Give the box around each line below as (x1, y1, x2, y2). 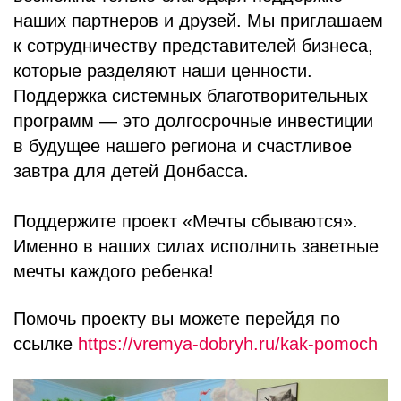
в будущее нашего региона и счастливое (13, 136, 352, 156)
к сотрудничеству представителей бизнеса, (13, 36, 373, 55)
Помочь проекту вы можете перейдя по (13, 309, 340, 328)
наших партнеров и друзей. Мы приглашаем (13, 11, 383, 30)
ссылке (13, 334, 78, 354)
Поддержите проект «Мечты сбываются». (13, 211, 358, 231)
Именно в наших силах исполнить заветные (13, 236, 379, 256)
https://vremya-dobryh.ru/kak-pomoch (78, 334, 378, 354)
